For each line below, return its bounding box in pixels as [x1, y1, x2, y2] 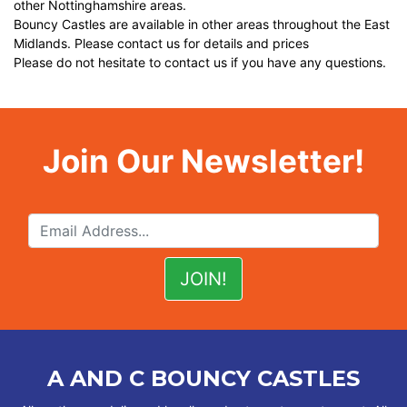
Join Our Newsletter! [43, 142, 364, 180]
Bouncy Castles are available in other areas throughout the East [14, 16, 390, 32]
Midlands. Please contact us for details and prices [14, 35, 309, 51]
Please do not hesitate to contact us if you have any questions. [14, 55, 386, 70]
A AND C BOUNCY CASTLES [47, 365, 360, 392]
